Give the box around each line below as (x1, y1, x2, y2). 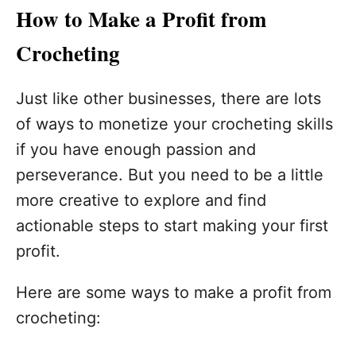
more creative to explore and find (16, 191, 266, 210)
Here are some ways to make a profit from (16, 283, 331, 302)
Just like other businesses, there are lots (16, 89, 321, 108)
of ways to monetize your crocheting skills (16, 114, 333, 133)
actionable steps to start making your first (16, 216, 328, 235)
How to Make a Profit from (16, 3, 266, 34)
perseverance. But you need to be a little (16, 165, 323, 184)
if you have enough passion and (16, 140, 256, 159)
